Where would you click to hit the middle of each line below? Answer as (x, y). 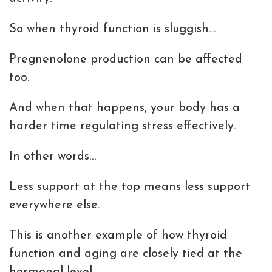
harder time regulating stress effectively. (122, 127)
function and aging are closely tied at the (126, 254)
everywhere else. (54, 206)
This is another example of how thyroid (118, 236)
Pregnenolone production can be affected (126, 60)
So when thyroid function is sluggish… (112, 29)
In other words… (53, 157)
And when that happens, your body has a (124, 108)
